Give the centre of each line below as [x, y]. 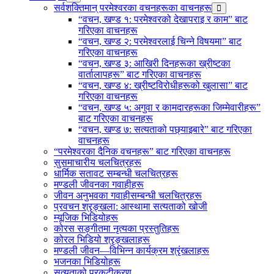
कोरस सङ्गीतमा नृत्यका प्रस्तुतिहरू [117, 228]
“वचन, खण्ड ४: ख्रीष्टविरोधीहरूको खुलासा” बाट [163, 85]
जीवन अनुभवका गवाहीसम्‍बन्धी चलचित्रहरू [128, 195]
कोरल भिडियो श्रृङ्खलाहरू [102, 239]
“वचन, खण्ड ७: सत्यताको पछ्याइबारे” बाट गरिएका [165, 129]
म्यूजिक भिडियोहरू [86, 217]
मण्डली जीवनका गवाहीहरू [99, 184]
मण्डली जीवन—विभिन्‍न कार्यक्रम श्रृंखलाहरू [131, 250]
